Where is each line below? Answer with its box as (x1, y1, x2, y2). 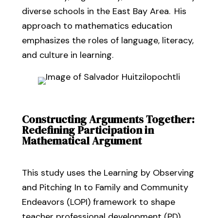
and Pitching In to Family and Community (21, 182, 188, 193)
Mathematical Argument (21, 133, 142, 148)
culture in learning (36, 49, 112, 61)
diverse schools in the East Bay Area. (21, 5, 174, 17)
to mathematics (63, 20, 129, 32)
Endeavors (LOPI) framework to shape (21, 196, 175, 208)
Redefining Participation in (21, 123, 154, 137)
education (128, 20, 172, 32)
